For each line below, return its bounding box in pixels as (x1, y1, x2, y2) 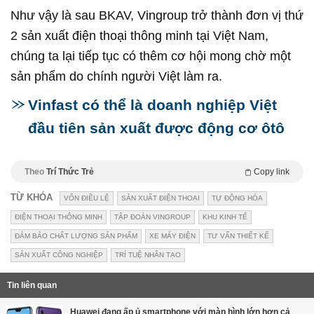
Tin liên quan (7, 280, 57, 290)
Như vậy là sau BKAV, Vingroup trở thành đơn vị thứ (11, 8, 303, 22)
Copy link (254, 166, 289, 177)
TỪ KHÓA (11, 191, 53, 203)
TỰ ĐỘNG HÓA (212, 193, 263, 202)
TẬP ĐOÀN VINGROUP (114, 212, 191, 221)
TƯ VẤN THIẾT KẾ (207, 231, 269, 240)
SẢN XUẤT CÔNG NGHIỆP (15, 250, 103, 259)
